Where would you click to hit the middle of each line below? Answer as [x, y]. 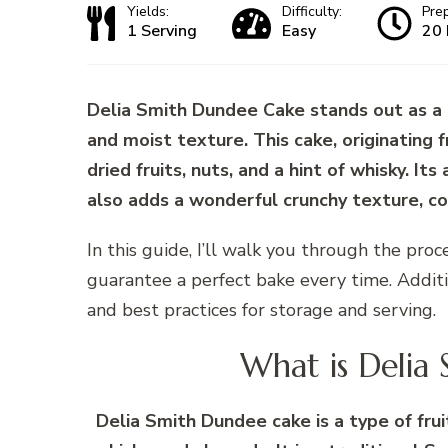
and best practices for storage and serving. [261, 310]
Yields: [148, 12]
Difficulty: [312, 12]
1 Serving [162, 31]
